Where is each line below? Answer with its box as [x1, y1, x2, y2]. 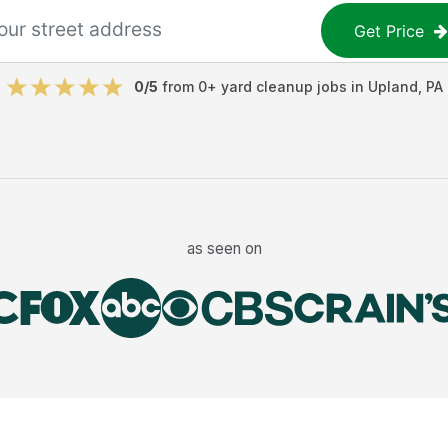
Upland [367, 78, 418, 95]
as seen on [186, 238, 262, 258]
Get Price [354, 20, 425, 41]
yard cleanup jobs [220, 78, 347, 95]
